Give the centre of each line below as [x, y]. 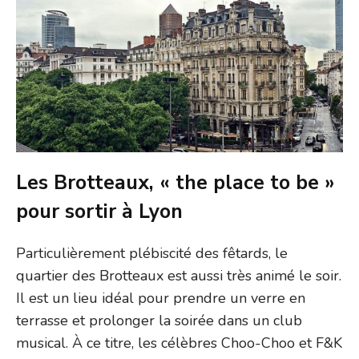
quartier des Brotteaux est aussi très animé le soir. [179, 275]
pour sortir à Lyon [99, 211]
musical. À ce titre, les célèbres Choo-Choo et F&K [179, 343]
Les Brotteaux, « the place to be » [175, 182]
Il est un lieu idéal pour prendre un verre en [161, 298]
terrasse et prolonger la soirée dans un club [159, 320]
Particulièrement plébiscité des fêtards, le [152, 253]
